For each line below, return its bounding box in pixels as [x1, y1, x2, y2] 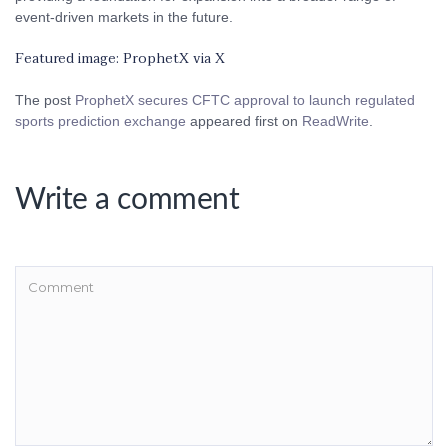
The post [15, 92, 75, 108]
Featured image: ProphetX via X [15, 47, 225, 70]
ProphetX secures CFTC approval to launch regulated [75, 92, 415, 108]
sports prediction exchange [15, 113, 186, 129]
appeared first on [186, 113, 302, 129]
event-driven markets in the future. [15, 9, 233, 25]
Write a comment [15, 185, 240, 215]
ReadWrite [302, 113, 369, 129]
